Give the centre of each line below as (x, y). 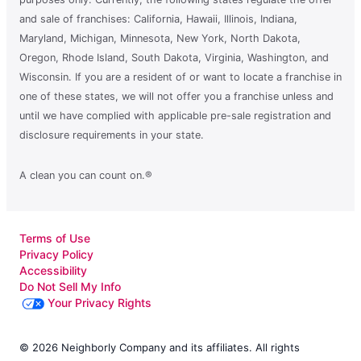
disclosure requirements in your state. (112, 135)
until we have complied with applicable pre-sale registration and (175, 116)
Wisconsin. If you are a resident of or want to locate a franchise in (180, 77)
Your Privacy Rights (100, 303)
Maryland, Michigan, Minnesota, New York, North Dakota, (160, 39)
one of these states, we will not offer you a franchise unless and (176, 97)
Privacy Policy (56, 255)
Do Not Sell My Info (70, 287)
